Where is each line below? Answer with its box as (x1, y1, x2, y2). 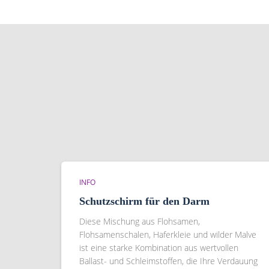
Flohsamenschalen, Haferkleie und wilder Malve (79, 229, 256, 240)
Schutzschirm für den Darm (79, 195, 210, 207)
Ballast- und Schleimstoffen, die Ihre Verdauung (79, 255, 258, 267)
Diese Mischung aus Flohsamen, (79, 216, 200, 227)
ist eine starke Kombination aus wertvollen (79, 242, 238, 253)
